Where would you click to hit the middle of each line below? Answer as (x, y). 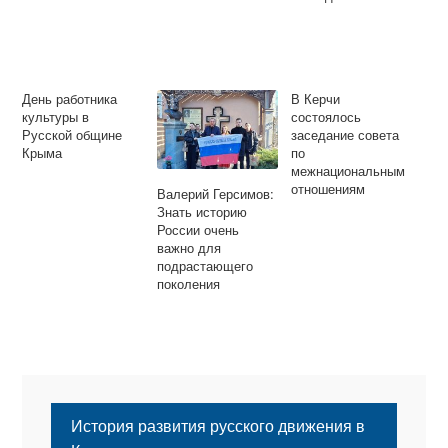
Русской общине (72, 135)
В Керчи (316, 99)
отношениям (328, 189)
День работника (70, 99)
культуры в (56, 117)
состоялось (326, 117)
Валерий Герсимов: (215, 194)
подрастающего (204, 266)
